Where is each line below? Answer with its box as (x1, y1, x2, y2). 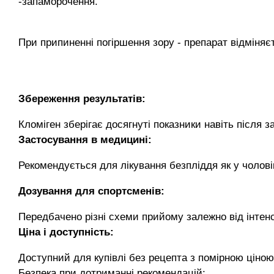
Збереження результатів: (18, 93, 146, 105)
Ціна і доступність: (18, 226, 114, 238)
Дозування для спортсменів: (18, 185, 165, 197)
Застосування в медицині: (18, 134, 152, 146)
